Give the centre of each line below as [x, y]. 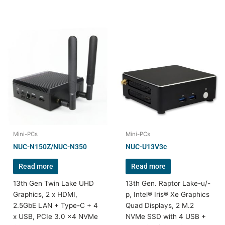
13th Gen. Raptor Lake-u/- [168, 183]
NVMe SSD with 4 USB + [166, 216]
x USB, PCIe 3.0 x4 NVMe [56, 216]
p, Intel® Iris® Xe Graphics [168, 194]
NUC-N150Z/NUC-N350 [50, 146]
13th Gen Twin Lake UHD [54, 183]
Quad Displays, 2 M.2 [160, 205]
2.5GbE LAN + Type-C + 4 [56, 205]
